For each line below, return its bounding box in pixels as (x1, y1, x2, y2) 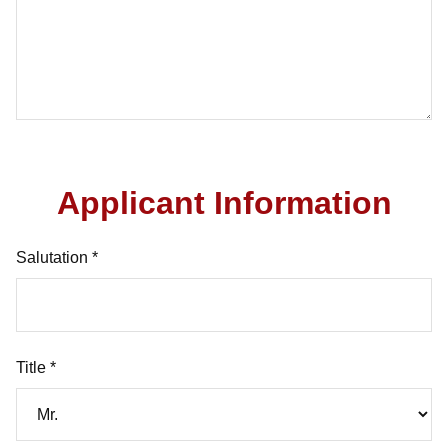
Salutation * (16, 249, 98, 266)
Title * (16, 359, 56, 376)
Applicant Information (56, 185, 392, 221)
